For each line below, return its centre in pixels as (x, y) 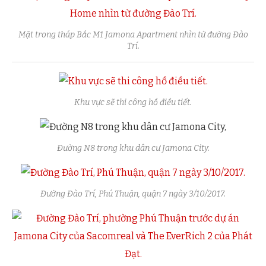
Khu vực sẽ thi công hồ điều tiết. (133, 103)
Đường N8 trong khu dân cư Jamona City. (133, 148)
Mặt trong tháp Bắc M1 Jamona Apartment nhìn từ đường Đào (133, 35)
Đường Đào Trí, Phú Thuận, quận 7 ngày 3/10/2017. (133, 194)
